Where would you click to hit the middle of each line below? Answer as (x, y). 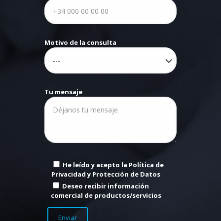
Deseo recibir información (106, 186)
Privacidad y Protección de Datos (106, 174)
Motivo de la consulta (81, 43)
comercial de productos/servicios (106, 196)
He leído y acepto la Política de (113, 165)
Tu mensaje (64, 92)
